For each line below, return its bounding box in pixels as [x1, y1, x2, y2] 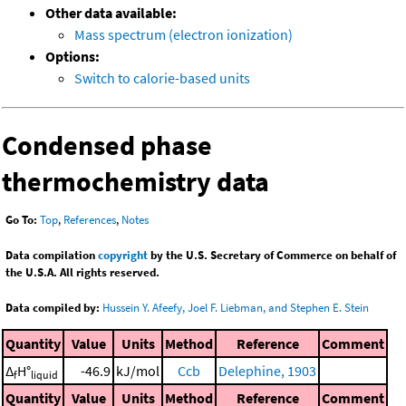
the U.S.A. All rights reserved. [5, 265, 159, 281]
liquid [31, 367, 58, 382]
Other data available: [45, 4, 177, 23]
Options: [45, 47, 100, 66]
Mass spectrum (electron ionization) [74, 25, 293, 44]
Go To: [5, 212, 37, 228]
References [63, 212, 116, 228]
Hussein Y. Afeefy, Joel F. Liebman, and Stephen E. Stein [102, 300, 369, 316]
